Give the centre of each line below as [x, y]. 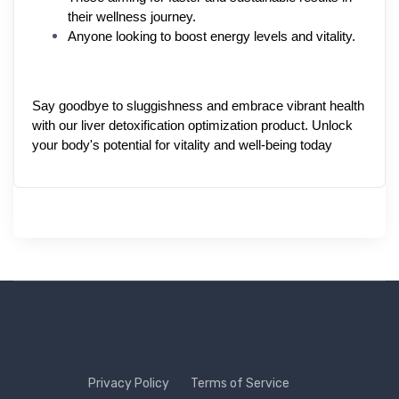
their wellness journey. [132, 16]
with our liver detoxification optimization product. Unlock [192, 125]
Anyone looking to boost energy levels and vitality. [212, 36]
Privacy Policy [129, 383]
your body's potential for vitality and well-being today [182, 145]
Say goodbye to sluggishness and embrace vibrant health [198, 106]
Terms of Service [240, 383]
